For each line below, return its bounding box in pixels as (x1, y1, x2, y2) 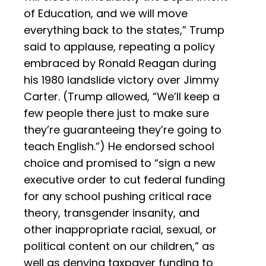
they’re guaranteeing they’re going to (24, 122, 221, 138)
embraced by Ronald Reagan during (24, 56, 216, 71)
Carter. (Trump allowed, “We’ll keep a (24, 89, 220, 104)
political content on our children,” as (24, 239, 215, 254)
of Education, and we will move (24, 6, 188, 21)
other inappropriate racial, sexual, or (24, 222, 217, 237)
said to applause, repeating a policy (24, 39, 215, 55)
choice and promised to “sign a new (24, 156, 216, 171)
